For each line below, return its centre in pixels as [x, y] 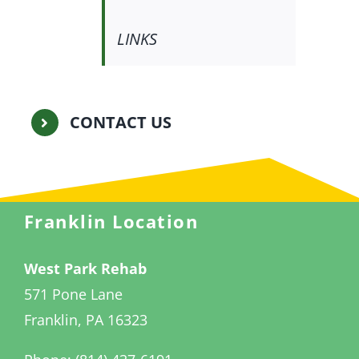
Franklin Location [111, 222]
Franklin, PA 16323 [85, 320]
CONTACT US [120, 123]
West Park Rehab [85, 269]
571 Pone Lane [73, 294]
